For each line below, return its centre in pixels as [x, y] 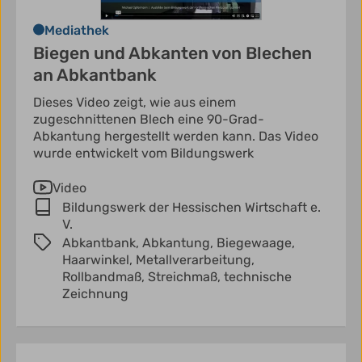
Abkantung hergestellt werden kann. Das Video [176, 137]
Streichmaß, [186, 277]
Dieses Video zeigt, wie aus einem [135, 103]
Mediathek [77, 31]
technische [258, 277]
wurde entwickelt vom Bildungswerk [143, 154]
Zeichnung [95, 294]
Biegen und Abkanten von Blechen [173, 53]
